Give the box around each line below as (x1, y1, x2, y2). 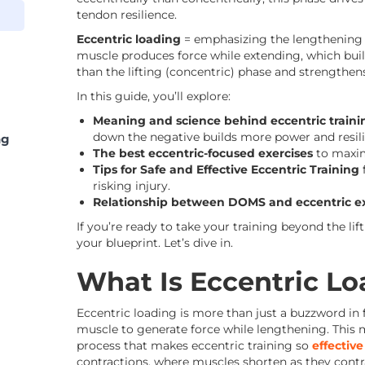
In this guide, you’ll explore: (77, 89, 231, 103)
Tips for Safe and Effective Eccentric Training (93, 162, 363, 177)
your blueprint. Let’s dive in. (77, 235, 233, 250)
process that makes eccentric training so (77, 338, 312, 353)
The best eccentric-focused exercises (93, 146, 313, 161)
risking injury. (93, 178, 170, 193)
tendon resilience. (77, 7, 177, 22)
